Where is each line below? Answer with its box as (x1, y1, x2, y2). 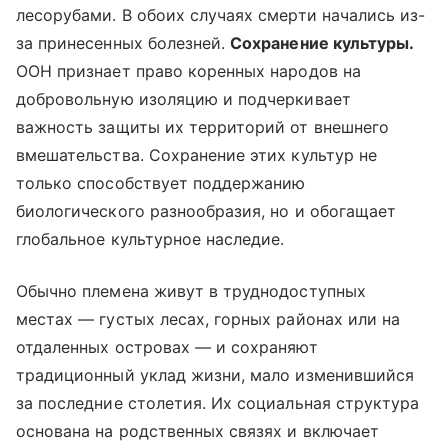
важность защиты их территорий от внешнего (16, 117, 389, 138)
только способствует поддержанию (16, 173, 306, 194)
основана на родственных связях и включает (16, 421, 379, 442)
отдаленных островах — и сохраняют (16, 337, 318, 358)
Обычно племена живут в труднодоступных (16, 281, 366, 302)
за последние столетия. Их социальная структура (16, 393, 420, 414)
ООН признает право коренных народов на (16, 61, 361, 82)
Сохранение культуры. (230, 33, 414, 54)
